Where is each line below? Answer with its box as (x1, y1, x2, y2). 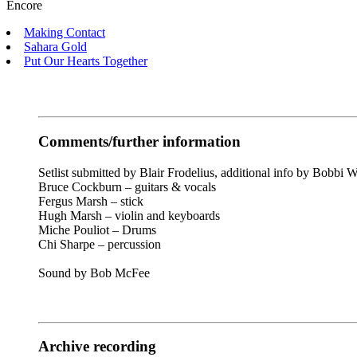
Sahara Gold (24, 40, 87, 54)
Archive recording (38, 338, 156, 355)
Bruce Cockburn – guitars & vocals (38, 179, 216, 194)
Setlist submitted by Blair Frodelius (38, 165, 214, 179)
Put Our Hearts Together (24, 54, 147, 69)
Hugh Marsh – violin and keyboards (38, 208, 220, 222)
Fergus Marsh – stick (38, 194, 143, 208)
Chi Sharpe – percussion (38, 237, 161, 251)
